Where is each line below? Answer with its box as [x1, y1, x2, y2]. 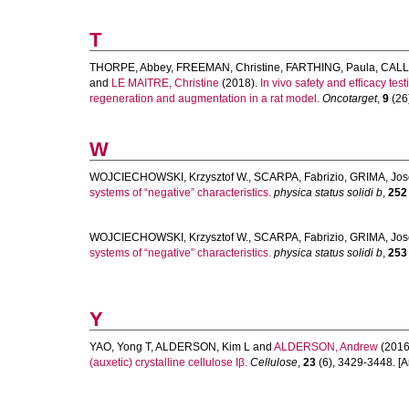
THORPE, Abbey [89, 61, 171, 74]
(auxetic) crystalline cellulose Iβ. [89, 356, 247, 369]
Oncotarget [322, 92, 377, 105]
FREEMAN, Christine [176, 61, 280, 74]
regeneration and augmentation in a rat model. [89, 92, 320, 105]
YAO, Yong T [89, 341, 151, 353]
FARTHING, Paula [286, 61, 375, 74]
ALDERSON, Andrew [274, 341, 378, 353]
